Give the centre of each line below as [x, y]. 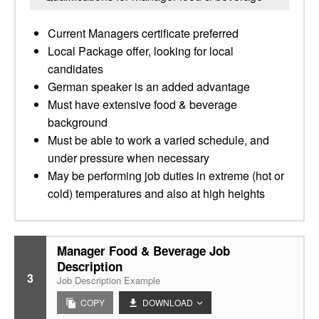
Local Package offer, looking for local [141, 51]
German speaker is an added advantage [149, 87]
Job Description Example [109, 280]
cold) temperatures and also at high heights [156, 193]
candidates [75, 69]
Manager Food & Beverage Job [143, 251]
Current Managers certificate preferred [143, 33]
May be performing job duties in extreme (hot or [166, 176]
